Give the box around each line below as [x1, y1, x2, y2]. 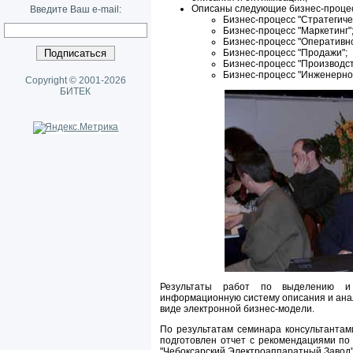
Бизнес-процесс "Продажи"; [223, 47, 347, 58]
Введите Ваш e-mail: [30, 4, 121, 15]
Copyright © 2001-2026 [25, 75, 126, 86]
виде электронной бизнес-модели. [160, 303, 314, 314]
